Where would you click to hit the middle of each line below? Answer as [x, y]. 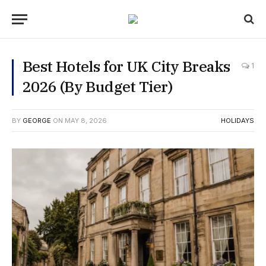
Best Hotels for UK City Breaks [126, 66]
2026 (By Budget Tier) [97, 86]
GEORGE [37, 121]
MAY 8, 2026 [86, 121]
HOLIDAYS [237, 121]
